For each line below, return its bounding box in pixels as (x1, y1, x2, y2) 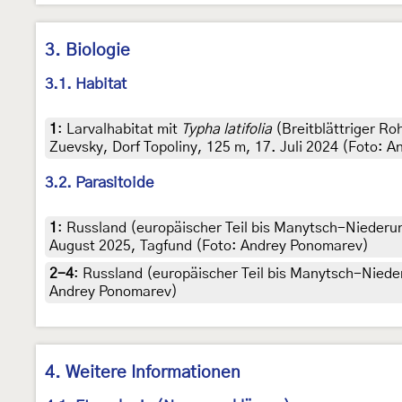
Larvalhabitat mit (66, 121, 181, 136)
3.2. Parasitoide (45, 174, 153, 190)
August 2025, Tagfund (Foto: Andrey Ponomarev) (49, 238, 369, 253)
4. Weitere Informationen (45, 363, 240, 381)
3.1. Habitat (45, 75, 127, 92)
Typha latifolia (181, 121, 272, 136)
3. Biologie (45, 41, 130, 59)
